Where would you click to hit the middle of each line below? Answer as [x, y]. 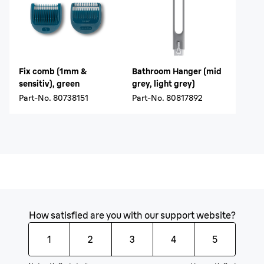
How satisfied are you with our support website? [132, 215]
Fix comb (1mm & [53, 71]
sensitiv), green [49, 84]
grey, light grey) [164, 84]
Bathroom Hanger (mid [177, 71]
